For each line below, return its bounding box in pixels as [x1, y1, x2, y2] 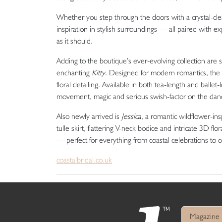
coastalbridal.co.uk [56, 155, 112, 165]
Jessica [121, 111, 141, 121]
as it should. [56, 36, 93, 46]
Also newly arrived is [56, 111, 121, 121]
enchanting [56, 67, 92, 77]
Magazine [190, 211, 220, 221]
